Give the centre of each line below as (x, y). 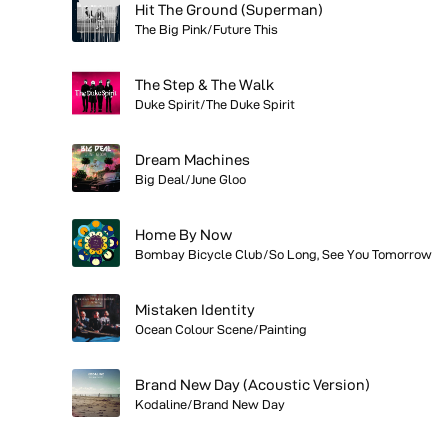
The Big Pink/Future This (206, 28)
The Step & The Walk (204, 84)
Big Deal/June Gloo (190, 178)
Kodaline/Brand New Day (210, 403)
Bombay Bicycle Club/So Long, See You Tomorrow (283, 253)
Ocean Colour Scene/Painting (221, 328)
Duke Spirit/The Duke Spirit (215, 103)
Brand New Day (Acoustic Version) (252, 384)
